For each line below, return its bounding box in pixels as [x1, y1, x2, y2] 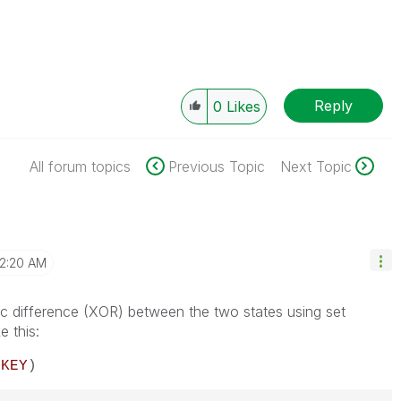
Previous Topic [167, 158, 265, 175]
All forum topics [29, 158, 131, 175]
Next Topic [279, 158, 352, 175]
